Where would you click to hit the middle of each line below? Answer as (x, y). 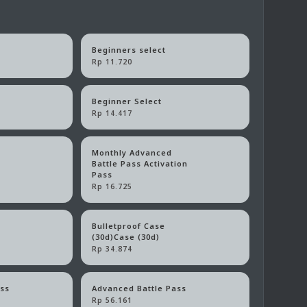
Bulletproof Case (129, 226)
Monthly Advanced (132, 153)
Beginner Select (127, 101)
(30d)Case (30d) (126, 237)
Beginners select (129, 50)
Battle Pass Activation (140, 164)
